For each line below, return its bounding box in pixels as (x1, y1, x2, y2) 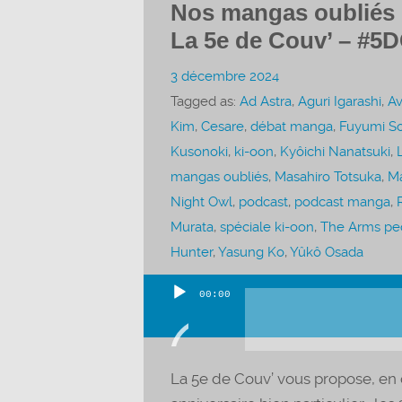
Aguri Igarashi (297, 92, 381, 109)
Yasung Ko (217, 243, 284, 260)
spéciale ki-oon (219, 218, 314, 235)
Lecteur (143, 312, 197, 331)
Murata (170, 218, 214, 235)
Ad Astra (239, 92, 292, 109)
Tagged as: (170, 92, 240, 109)
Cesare (200, 118, 244, 135)
